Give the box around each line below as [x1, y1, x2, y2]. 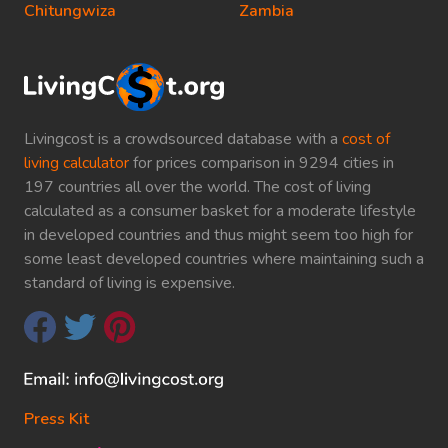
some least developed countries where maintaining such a [24, 248, 424, 271]
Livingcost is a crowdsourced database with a [24, 128, 342, 151]
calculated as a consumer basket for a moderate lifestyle [24, 200, 416, 223]
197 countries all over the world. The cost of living [24, 176, 371, 199]
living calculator [24, 152, 129, 175]
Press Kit [24, 408, 89, 431]
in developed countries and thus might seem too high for [24, 224, 413, 247]
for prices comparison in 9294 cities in [129, 152, 394, 175]
